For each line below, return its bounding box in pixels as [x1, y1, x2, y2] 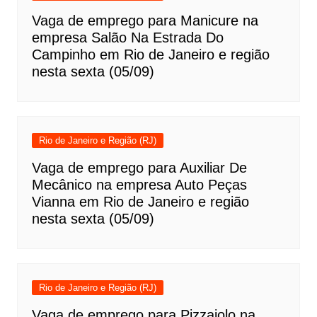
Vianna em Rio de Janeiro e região [31, 193, 249, 209]
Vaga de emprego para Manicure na [31, 12, 258, 28]
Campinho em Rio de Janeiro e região [31, 46, 270, 62]
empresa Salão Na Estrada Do [31, 29, 224, 45]
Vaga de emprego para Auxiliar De [31, 159, 247, 175]
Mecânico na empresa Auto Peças [31, 176, 247, 192]
